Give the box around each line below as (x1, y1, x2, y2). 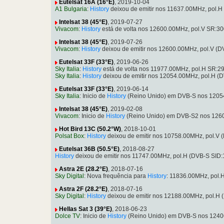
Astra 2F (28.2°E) (59, 185, 107, 193)
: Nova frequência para (84, 172, 147, 180)
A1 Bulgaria (55, 5, 87, 13)
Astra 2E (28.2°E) (59, 165, 108, 173)
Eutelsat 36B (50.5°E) (59, 145, 119, 153)
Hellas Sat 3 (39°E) (59, 205, 112, 213)
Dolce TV (55, 212, 80, 220)
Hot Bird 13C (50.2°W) (59, 125, 121, 133)
